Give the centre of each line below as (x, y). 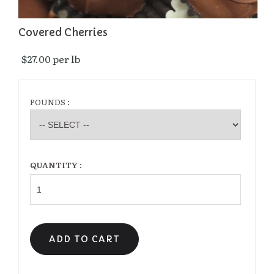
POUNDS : (50, 102)
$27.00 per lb (51, 59)
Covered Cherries (63, 33)
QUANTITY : (56, 165)
